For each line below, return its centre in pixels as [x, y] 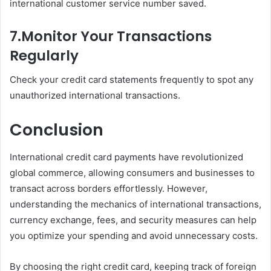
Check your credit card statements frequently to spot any [132, 80]
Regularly [44, 55]
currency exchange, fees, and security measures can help [133, 220]
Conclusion [57, 130]
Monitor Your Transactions [116, 36]
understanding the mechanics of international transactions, [135, 204]
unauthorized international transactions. [95, 95]
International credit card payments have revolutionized [126, 157]
